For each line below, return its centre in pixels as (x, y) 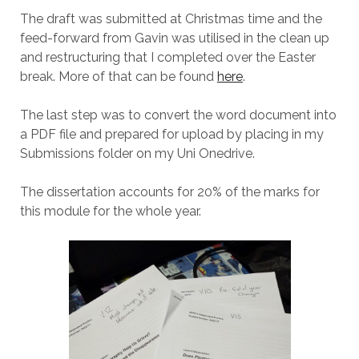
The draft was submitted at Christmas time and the (171, 19)
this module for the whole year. (110, 211)
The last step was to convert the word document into (178, 115)
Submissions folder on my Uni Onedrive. (137, 153)
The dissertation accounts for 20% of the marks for (169, 192)
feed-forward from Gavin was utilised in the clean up (174, 38)
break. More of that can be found (118, 77)
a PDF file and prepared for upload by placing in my (171, 134)
